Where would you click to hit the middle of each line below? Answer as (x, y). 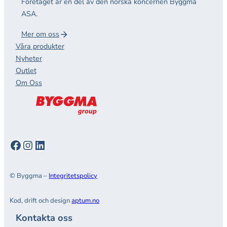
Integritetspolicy (73, 176)
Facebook (35, 145)
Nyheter (29, 58)
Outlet (26, 70)
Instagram (49, 145)
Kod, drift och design (41, 200)
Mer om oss (40, 34)
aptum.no (86, 200)
